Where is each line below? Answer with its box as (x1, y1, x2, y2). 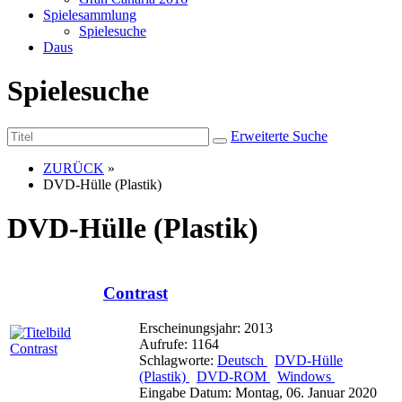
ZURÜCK (43, 160, 104, 176)
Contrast (103, 284, 168, 303)
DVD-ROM (197, 369, 270, 385)
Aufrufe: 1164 (139, 336, 219, 353)
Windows (277, 369, 335, 385)
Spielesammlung (43, 7, 136, 22)
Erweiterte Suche (231, 127, 328, 144)
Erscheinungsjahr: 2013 (139, 320, 273, 336)
